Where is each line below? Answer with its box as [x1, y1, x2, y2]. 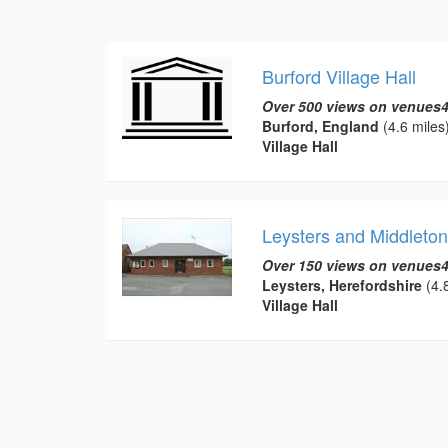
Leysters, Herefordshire [261, 274, 422, 295]
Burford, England [261, 115, 379, 136]
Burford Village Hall [261, 62, 416, 89]
